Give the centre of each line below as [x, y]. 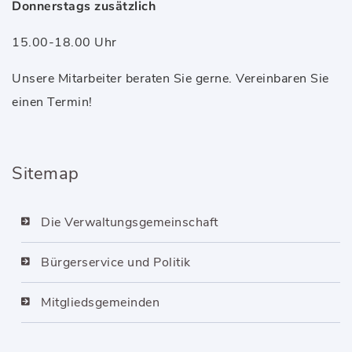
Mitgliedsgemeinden [100, 302]
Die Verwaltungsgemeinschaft [130, 222]
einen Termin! [52, 102]
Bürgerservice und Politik [116, 262]
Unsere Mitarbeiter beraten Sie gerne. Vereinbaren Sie [170, 79]
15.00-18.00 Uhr [64, 42]
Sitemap [46, 174]
